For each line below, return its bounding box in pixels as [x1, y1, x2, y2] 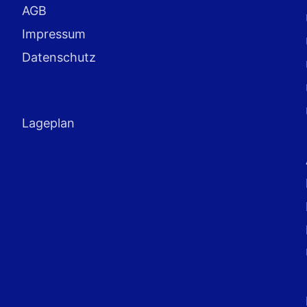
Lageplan [22, 116, 75, 130]
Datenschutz [22, 50, 97, 64]
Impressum [22, 27, 86, 41]
